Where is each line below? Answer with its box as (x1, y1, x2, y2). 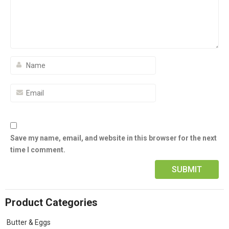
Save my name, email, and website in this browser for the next (10, 134, 217, 143)
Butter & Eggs (7, 218, 51, 227)
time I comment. (10, 146, 65, 154)
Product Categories (5, 196, 98, 209)
